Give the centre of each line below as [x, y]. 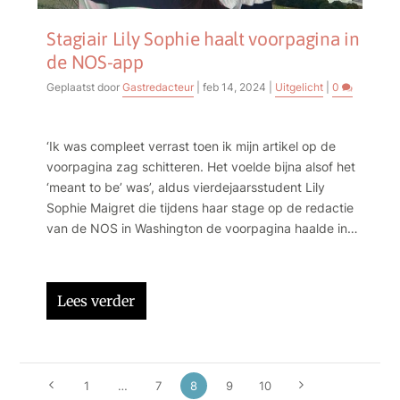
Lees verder [96, 300]
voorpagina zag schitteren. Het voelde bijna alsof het [201, 166]
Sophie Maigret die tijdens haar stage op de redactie [200, 207]
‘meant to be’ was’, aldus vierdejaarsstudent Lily [186, 187]
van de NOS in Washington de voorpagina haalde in [197, 228]
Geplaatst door [85, 87]
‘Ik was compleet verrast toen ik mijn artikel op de [192, 146]
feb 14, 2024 [235, 87]
